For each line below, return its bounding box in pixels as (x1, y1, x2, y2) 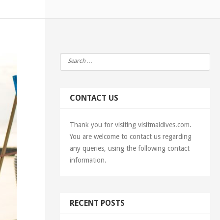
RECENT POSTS (69, 198, 125, 208)
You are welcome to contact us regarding (69, 133, 192, 140)
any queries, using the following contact (69, 144, 190, 152)
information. (69, 156, 107, 164)
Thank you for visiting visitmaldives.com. (69, 121, 192, 129)
